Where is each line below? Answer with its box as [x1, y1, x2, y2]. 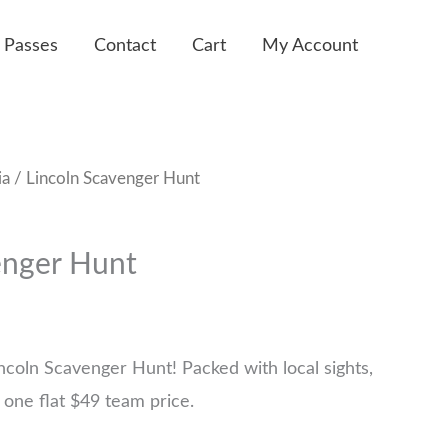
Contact [94, 36, 156, 55]
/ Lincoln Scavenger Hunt [10, 171, 200, 187]
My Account [262, 36, 358, 55]
